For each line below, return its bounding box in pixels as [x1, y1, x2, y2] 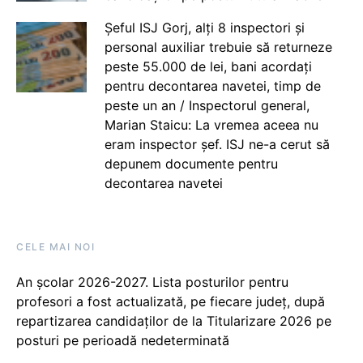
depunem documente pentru [104, 156, 278, 173]
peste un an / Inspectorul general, [104, 97, 310, 114]
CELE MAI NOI [16, 241, 95, 254]
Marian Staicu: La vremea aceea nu [104, 117, 318, 134]
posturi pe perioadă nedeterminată [16, 332, 229, 349]
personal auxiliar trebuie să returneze [104, 39, 332, 56]
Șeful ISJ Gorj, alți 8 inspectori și [104, 19, 305, 36]
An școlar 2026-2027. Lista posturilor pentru [16, 274, 288, 291]
